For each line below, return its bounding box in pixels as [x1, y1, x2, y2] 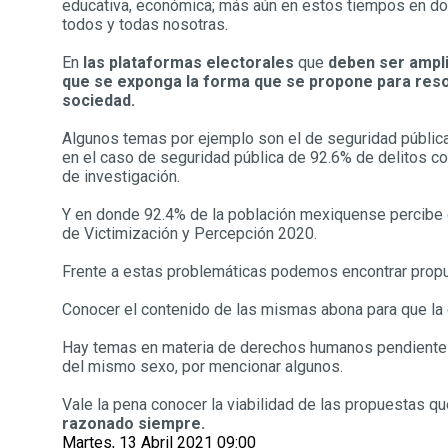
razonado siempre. [62, 414, 205, 433]
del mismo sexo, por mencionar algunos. [62, 357, 343, 376]
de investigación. [62, 167, 180, 186]
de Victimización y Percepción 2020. [62, 224, 317, 243]
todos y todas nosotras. [62, 15, 228, 34]
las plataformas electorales [83, 53, 294, 72]
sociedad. [62, 91, 135, 110]
